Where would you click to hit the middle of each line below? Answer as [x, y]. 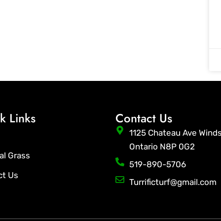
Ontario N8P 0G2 [162, 147]
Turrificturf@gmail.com [173, 182]
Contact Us [144, 118]
